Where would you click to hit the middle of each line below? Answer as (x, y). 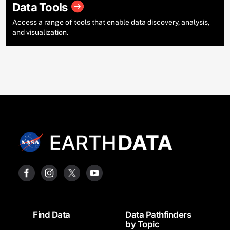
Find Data (52, 215)
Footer (23, 211)
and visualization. (40, 33)
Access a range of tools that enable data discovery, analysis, (111, 22)
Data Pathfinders (158, 215)
